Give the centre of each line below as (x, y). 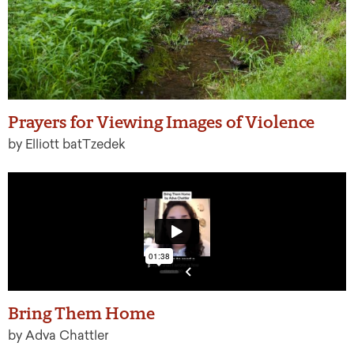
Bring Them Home (81, 313)
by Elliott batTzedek (67, 144)
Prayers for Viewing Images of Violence (161, 122)
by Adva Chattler (58, 335)
